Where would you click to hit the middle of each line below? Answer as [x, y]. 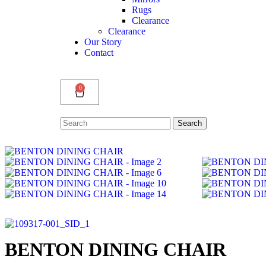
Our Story [103, 42]
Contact [99, 52]
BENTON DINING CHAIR [115, 249]
